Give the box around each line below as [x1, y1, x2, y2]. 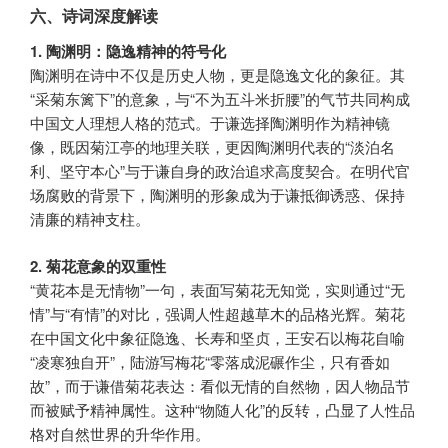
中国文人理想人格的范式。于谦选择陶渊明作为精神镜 [30, 112, 390, 134]
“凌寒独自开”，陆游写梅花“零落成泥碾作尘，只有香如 [30, 350, 390, 372]
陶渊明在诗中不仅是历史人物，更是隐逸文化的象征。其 [30, 64, 405, 86]
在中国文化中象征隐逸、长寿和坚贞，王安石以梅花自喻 [30, 326, 405, 348]
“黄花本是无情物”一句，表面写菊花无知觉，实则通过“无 [30, 278, 405, 300]
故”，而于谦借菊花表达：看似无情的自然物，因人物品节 [30, 374, 410, 396]
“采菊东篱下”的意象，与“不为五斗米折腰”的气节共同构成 [30, 88, 410, 110]
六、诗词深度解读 [30, 4, 158, 28]
